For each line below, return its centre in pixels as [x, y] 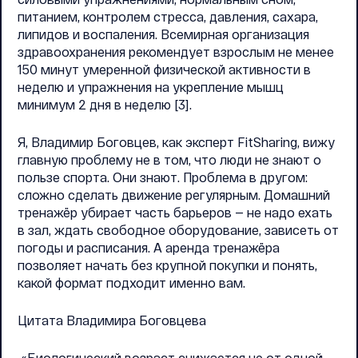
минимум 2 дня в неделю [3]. [105, 104]
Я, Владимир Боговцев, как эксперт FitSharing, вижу [176, 142]
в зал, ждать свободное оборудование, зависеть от [178, 230]
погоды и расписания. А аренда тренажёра [149, 247]
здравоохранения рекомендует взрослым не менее [176, 52]
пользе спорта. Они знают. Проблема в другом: [163, 177]
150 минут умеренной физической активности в [164, 69]
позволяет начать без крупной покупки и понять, [167, 265]
